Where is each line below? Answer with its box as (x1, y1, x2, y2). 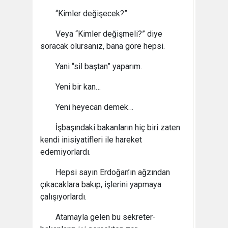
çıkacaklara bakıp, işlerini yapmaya (40, 180, 161, 189)
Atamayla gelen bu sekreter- (55, 212, 156, 222)
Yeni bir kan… (55, 82, 101, 92)
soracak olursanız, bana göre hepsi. (40, 41, 165, 51)
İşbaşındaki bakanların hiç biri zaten (55, 123, 180, 132)
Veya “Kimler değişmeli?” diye (55, 29, 162, 39)
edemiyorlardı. (40, 147, 91, 157)
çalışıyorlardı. (40, 192, 87, 202)
